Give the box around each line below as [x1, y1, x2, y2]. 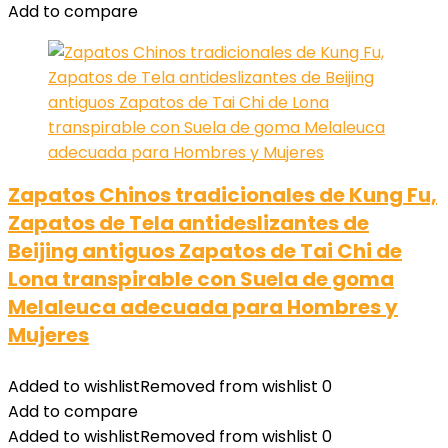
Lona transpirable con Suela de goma [8, 265, 394, 293]
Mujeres [8, 321, 89, 349]
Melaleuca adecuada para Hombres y [8, 293, 398, 321]
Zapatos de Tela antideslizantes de [8, 209, 369, 237]
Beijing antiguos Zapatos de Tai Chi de [8, 237, 402, 265]
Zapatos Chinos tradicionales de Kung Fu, [8, 181, 437, 209]
